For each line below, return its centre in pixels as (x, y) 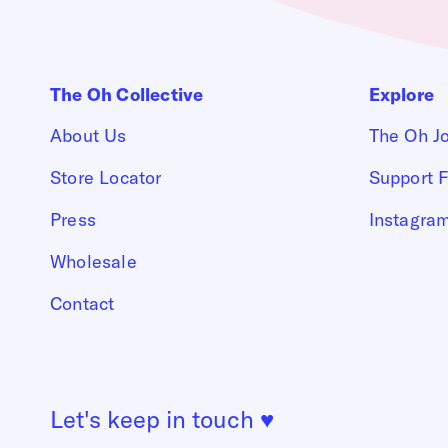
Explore (401, 94)
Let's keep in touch (155, 419)
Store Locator (106, 177)
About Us (88, 135)
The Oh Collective (127, 94)
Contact (82, 303)
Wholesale (93, 261)
